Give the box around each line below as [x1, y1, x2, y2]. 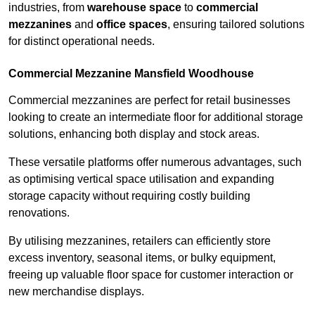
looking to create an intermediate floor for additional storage [8, 111, 303, 124]
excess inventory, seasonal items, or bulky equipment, [8, 252, 276, 264]
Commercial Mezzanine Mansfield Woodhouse [8, 67, 254, 80]
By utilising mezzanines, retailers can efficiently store [8, 235, 271, 247]
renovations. [8, 207, 70, 219]
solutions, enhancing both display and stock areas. [8, 128, 259, 141]
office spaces [96, 18, 167, 31]
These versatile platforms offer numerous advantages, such [8, 156, 302, 169]
